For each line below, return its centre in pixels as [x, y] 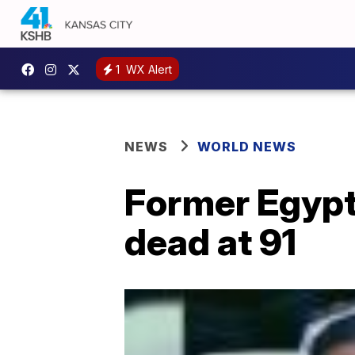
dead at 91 [210, 242]
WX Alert [147, 69]
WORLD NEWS [247, 147]
